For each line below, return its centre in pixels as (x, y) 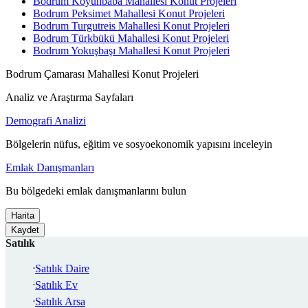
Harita (23, 216)
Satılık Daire (62, 269)
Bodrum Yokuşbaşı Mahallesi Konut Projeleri (131, 51)
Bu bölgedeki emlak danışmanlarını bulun (96, 191)
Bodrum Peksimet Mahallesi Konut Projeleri (129, 14)
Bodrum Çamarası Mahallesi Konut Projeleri (102, 74)
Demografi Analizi (46, 121)
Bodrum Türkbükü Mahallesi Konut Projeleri (131, 38)
